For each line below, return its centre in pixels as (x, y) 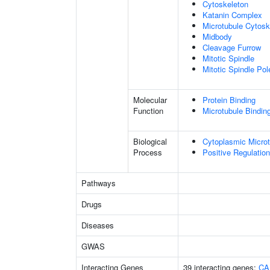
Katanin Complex (232, 15)
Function (148, 111)
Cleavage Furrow (232, 47)
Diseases (98, 225)
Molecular (150, 100)
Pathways (99, 183)
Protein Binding (229, 100)
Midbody (217, 36)
